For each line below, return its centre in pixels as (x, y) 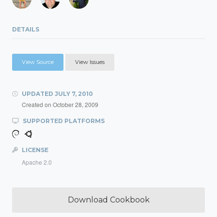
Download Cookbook (108, 200)
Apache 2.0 (37, 162)
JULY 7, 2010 (74, 94)
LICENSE (34, 150)
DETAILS (26, 29)
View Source (38, 62)
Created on (37, 104)
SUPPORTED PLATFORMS (63, 121)
